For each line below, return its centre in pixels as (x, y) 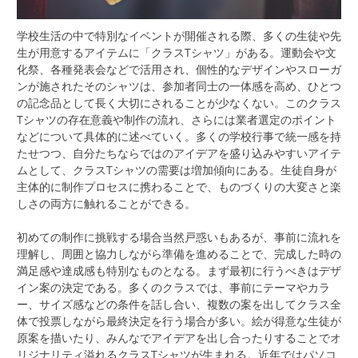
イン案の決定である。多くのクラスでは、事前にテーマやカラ (173, 287)
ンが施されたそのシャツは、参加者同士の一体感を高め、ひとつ (179, 86)
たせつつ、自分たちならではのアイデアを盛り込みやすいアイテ (179, 153)
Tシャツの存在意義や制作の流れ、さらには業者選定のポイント (177, 119)
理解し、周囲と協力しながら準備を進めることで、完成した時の (179, 253)
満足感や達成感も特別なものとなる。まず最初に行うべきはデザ (179, 270)
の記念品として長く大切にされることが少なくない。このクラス (179, 102)
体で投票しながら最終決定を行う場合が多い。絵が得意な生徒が (179, 320)
